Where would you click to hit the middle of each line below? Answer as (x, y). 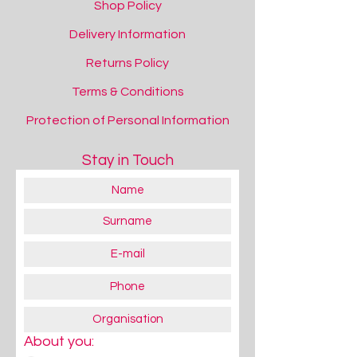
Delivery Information (127, 34)
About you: (59, 341)
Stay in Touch (127, 160)
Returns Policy (127, 63)
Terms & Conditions (127, 92)
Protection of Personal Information (127, 120)
